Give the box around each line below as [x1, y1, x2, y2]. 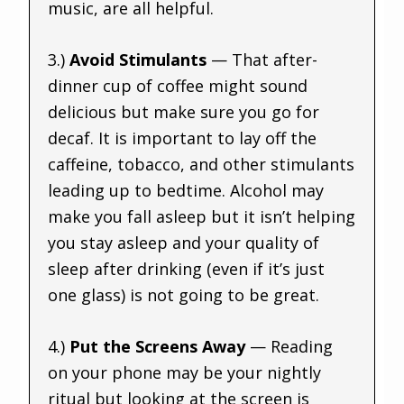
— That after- [211, 48, 318, 70]
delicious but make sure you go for [48, 100, 320, 123]
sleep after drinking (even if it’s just [48, 257, 326, 280]
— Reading [245, 335, 334, 357]
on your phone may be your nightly [48, 361, 322, 383]
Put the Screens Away [69, 335, 246, 357]
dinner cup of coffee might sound [48, 74, 308, 96]
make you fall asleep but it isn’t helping [48, 205, 356, 227]
